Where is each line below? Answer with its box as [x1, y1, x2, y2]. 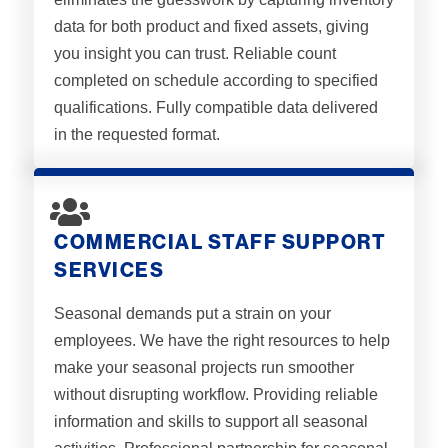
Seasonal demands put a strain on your [54, 304, 331, 322]
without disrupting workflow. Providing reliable [54, 385, 378, 403]
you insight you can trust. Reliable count [54, 44, 336, 62]
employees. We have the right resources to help [54, 331, 390, 349]
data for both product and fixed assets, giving [54, 17, 369, 35]
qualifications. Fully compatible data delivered [54, 98, 378, 116]
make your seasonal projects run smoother [54, 358, 354, 376]
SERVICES [54, 257, 164, 282]
